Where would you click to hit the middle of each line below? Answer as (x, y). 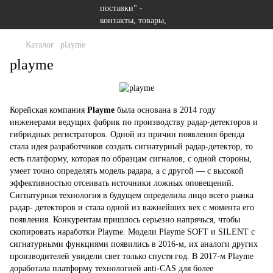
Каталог (40, 45)
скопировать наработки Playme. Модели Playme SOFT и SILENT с (132, 232)
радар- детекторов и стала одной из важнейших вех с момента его (132, 207)
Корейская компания (48, 110)
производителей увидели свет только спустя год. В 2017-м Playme (132, 256)
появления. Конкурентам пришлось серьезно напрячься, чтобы (125, 219)
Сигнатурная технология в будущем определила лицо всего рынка (132, 195)
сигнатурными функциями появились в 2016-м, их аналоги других (134, 244)
